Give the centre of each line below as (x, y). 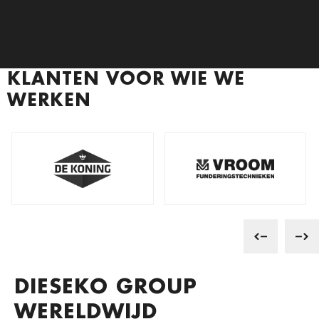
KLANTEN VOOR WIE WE (126, 83)
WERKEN (49, 104)
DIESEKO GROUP (106, 291)
